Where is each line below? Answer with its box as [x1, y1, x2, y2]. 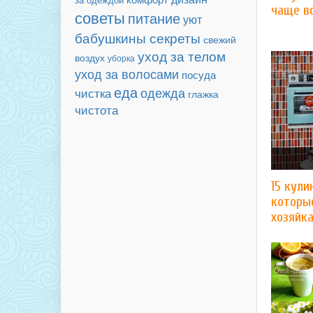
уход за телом [138, 47, 226, 65]
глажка [188, 87, 219, 101]
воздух [75, 50, 105, 64]
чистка [75, 84, 111, 101]
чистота [75, 101, 118, 118]
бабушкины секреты [75, 28, 201, 47]
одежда [140, 84, 185, 101]
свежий [203, 32, 236, 46]
